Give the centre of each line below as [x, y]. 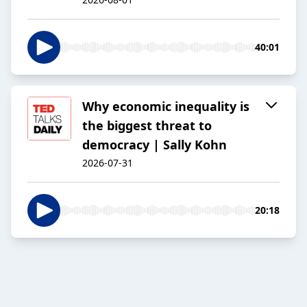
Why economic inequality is [166, 107]
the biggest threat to [147, 126]
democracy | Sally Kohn [155, 145]
